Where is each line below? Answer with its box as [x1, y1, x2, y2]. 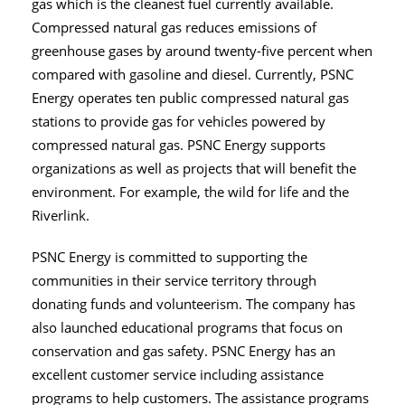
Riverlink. [32, 206, 89, 226]
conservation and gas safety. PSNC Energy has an [32, 342, 335, 362]
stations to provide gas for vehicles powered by [32, 112, 325, 132]
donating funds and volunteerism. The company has [32, 295, 355, 315]
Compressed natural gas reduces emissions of [32, 18, 316, 38]
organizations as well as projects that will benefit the [32, 159, 356, 179]
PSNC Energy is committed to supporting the [32, 248, 307, 268]
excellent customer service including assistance [32, 365, 324, 385]
